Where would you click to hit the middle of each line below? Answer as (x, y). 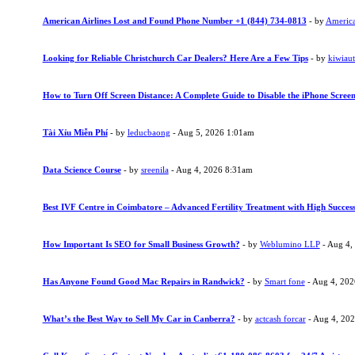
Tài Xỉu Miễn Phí (75, 132)
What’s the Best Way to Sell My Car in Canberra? (139, 319)
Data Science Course (82, 170)
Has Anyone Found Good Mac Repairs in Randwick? (143, 281)
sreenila (155, 170)
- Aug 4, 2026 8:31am (210, 170)
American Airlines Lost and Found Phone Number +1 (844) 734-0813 (174, 21)
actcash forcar (280, 319)
